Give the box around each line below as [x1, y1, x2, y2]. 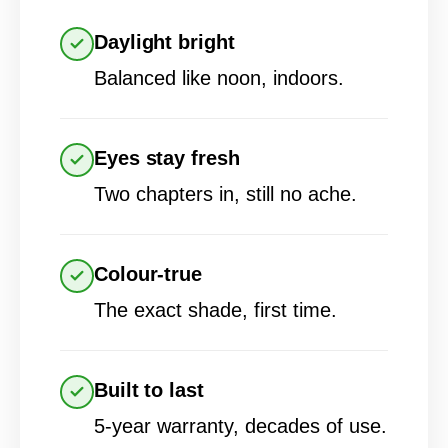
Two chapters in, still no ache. [94, 183, 357, 206]
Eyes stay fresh [94, 147, 240, 170]
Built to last [94, 379, 204, 402]
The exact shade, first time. [94, 299, 337, 322]
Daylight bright [94, 31, 235, 54]
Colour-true [94, 263, 202, 286]
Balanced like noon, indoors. [94, 67, 344, 90]
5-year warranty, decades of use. [94, 415, 387, 438]
